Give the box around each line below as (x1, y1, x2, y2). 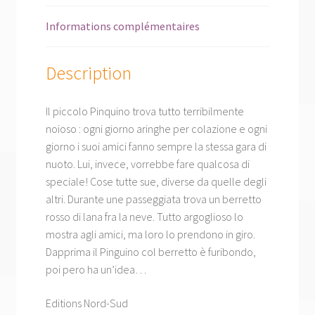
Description (45, 62, 131, 85)
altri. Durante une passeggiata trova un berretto (45, 192, 262, 207)
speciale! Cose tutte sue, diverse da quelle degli (45, 174, 266, 189)
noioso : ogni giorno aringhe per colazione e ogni (45, 122, 267, 136)
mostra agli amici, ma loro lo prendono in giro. (45, 227, 255, 242)
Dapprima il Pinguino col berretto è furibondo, (45, 245, 256, 259)
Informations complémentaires (45, 18, 200, 33)
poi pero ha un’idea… (45, 262, 146, 277)
